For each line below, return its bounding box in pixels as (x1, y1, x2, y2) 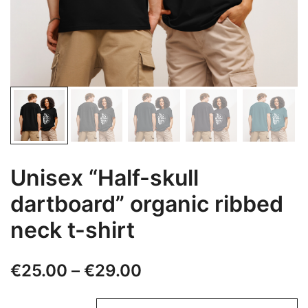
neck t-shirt (10, 216, 135, 243)
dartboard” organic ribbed (10, 190, 283, 217)
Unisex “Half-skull (10, 164, 199, 191)
